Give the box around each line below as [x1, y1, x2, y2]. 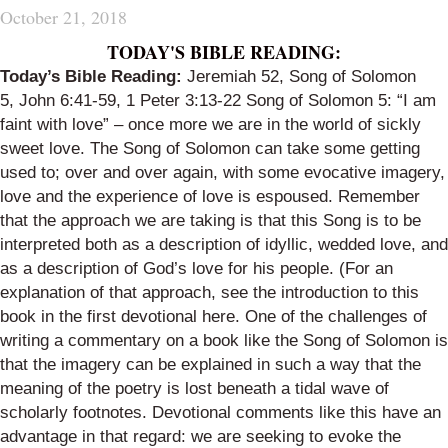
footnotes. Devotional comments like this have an [73, 403, 441, 422]
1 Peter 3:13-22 [126, 91, 241, 110]
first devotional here [87, 307, 235, 326]
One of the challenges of [245, 307, 427, 326]
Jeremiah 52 [187, 67, 279, 86]
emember [350, 187, 420, 206]
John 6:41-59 [19, 91, 116, 110]
